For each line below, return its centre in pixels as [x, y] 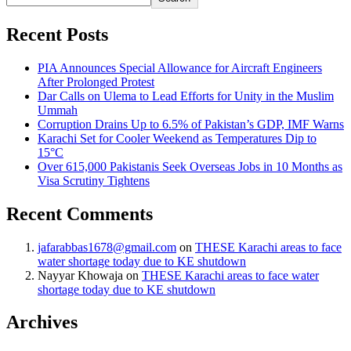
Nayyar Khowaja [80, 275]
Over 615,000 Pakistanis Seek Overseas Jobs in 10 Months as [190, 166]
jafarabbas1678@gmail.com [107, 247]
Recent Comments [80, 213]
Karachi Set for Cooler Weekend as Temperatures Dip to [177, 138]
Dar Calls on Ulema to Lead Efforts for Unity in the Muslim [186, 96]
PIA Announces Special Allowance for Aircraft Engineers [180, 67]
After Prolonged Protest [96, 81]
